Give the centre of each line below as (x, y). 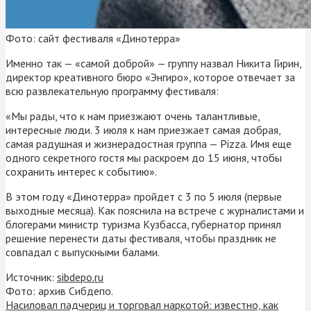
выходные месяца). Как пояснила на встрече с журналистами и (155, 210)
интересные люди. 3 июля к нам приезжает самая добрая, (143, 129)
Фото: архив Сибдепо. (59, 291)
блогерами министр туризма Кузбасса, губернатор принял (143, 224)
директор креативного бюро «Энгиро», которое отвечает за (150, 77)
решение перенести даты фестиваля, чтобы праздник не (141, 238)
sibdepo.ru (80, 277)
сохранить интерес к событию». (81, 171)
